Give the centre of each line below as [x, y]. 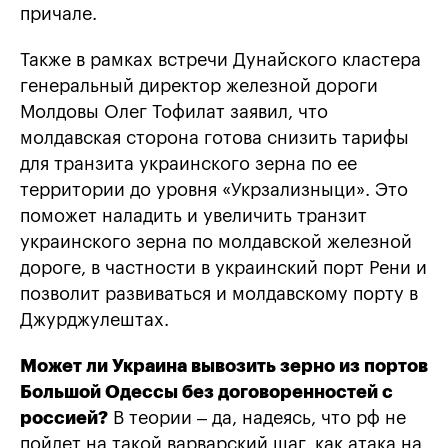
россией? [64, 418]
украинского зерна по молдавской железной [216, 242]
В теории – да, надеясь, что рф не [257, 418]
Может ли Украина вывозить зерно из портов [224, 366]
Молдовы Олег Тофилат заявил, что [174, 112]
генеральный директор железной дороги [199, 86]
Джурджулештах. [94, 320]
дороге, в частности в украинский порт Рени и [223, 268]
